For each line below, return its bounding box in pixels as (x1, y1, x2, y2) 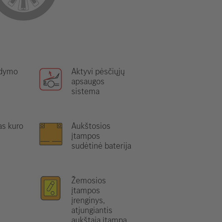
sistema (71, 85, 100, 97)
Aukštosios (71, 120, 111, 132)
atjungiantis (71, 204, 112, 216)
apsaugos (71, 75, 105, 87)
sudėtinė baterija (71, 140, 131, 152)
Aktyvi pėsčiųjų (71, 65, 125, 77)
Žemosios (71, 174, 106, 186)
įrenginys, (71, 194, 105, 206)
